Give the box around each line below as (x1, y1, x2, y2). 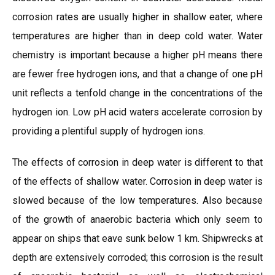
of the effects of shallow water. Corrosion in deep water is (12, 176, 263, 187)
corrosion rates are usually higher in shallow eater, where (12, 11, 263, 23)
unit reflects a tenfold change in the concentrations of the (12, 87, 263, 99)
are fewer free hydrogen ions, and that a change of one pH (12, 68, 263, 80)
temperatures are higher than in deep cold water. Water (12, 30, 263, 42)
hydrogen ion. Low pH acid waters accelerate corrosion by (12, 106, 263, 118)
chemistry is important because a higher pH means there (12, 49, 263, 61)
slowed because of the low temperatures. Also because (12, 195, 263, 206)
